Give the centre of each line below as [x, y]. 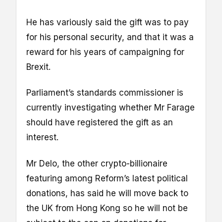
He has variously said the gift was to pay [108, 23]
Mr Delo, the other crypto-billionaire [97, 163]
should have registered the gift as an [100, 123]
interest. [42, 138]
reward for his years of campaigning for [105, 52]
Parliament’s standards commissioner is [105, 93]
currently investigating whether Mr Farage [111, 108]
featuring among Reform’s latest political [107, 178]
